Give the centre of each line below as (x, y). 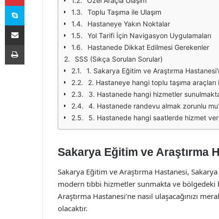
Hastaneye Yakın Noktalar (129, 24)
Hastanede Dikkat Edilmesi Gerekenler (148, 47)
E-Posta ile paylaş (33, 25)
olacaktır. (73, 208)
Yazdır (33, 44)
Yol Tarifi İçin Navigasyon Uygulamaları (149, 35)
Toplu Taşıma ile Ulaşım (124, 12)
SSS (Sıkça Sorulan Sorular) (119, 59)
